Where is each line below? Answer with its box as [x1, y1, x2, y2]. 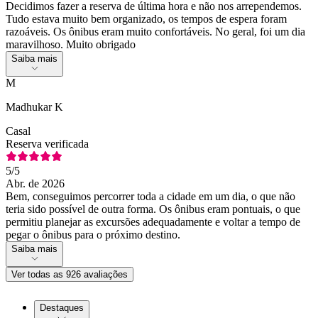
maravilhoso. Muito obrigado [6, 38, 136, 50]
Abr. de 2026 [6, 177, 65, 190]
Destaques [40, 302, 84, 313]
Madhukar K [6, 100, 63, 113]
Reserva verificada [6, 137, 89, 150]
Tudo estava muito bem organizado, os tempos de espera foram [6, 12, 287, 25]
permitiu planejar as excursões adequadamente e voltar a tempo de [6, 215, 300, 228]
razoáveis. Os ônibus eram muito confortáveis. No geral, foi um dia [6, 25, 305, 38]
